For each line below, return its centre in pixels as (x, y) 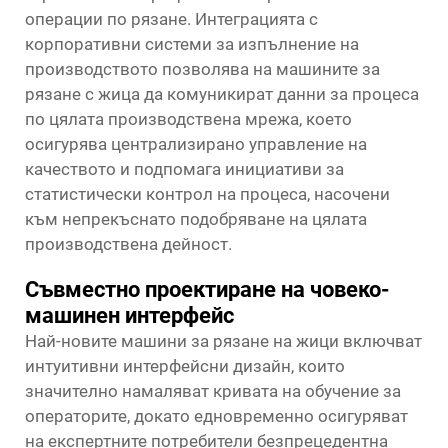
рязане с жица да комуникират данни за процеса (222, 94)
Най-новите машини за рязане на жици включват (223, 341)
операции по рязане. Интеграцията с (171, 19)
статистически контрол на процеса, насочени (207, 194)
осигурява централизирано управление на (196, 144)
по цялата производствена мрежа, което (188, 119)
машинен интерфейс (129, 315)
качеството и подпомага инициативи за (184, 169)
